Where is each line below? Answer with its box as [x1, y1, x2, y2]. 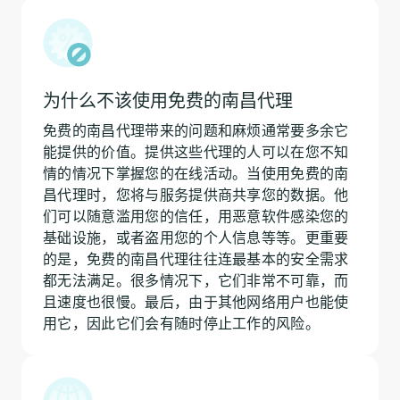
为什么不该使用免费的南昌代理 [43, 88, 293, 112]
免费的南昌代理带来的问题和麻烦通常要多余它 [43, 121, 349, 139]
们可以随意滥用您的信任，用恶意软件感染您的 [43, 206, 349, 225]
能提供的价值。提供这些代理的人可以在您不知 [43, 142, 349, 161]
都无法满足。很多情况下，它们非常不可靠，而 [43, 271, 349, 289]
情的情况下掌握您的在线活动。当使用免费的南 [43, 163, 349, 182]
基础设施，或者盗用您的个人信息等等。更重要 [43, 228, 349, 246]
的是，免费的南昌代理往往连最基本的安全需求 [43, 249, 349, 268]
